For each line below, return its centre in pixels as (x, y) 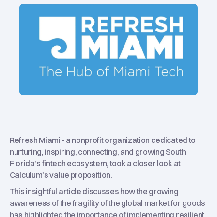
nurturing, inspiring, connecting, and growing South (98, 151)
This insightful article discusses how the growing (94, 191)
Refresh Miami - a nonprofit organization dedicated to (103, 140)
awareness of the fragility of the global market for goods (108, 203)
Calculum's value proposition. (61, 175)
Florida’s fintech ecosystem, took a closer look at (95, 163)
